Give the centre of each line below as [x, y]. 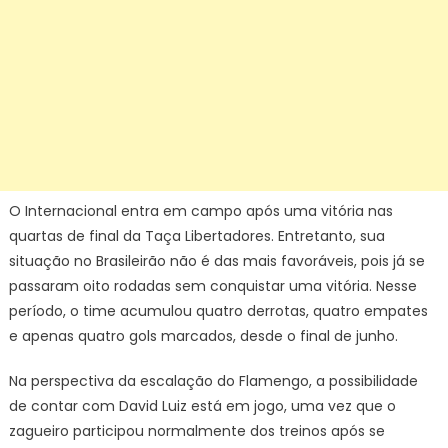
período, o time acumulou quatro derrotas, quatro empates [218, 311]
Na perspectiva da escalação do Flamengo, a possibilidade [213, 381]
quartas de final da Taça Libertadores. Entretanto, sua [196, 236]
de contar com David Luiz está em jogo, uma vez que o [202, 406]
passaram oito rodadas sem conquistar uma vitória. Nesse [212, 286]
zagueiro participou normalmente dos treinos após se [196, 431]
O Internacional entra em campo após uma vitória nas [200, 211]
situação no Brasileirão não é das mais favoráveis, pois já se [216, 261]
